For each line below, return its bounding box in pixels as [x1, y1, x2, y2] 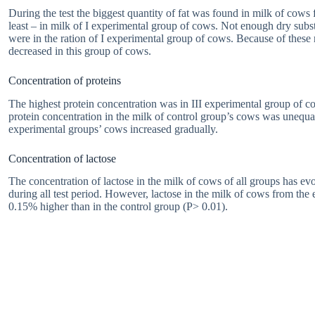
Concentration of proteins [8, 74, 121, 86]
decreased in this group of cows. [8, 44, 151, 57]
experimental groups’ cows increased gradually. [8, 122, 218, 135]
